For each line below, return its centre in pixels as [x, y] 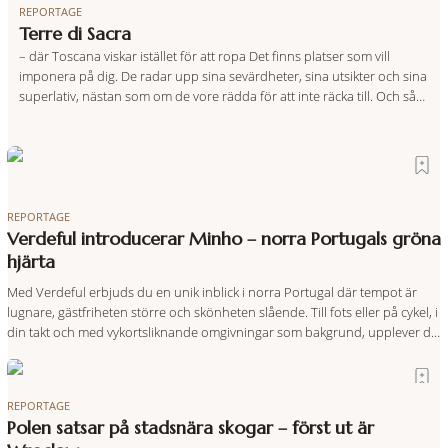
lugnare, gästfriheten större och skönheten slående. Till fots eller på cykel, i [222, 311]
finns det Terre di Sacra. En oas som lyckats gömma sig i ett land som [216, 115]
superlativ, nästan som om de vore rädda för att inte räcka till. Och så [217, 95]
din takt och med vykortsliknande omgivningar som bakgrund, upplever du [222, 331]
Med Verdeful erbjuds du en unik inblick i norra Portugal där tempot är [211, 291]
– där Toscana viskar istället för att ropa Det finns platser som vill [204, 55]
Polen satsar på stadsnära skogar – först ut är [190, 428]
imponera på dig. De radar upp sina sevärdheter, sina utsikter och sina [222, 75]
